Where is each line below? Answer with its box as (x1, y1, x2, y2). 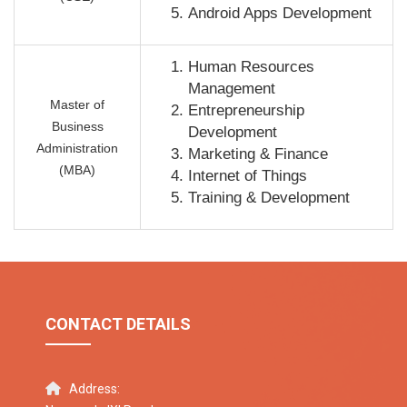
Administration (36, 141, 118, 156)
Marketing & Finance (188, 145, 328, 164)
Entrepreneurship (188, 102, 304, 120)
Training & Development (188, 189, 350, 207)
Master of (50, 97, 104, 113)
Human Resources (188, 58, 314, 76)
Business (51, 119, 104, 134)
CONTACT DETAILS (45, 314, 191, 334)
